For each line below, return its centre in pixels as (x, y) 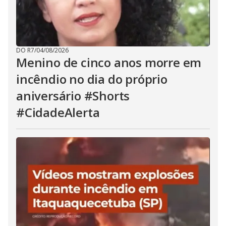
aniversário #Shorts (73, 96)
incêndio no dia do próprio (92, 79)
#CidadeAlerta (58, 112)
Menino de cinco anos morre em (109, 62)
